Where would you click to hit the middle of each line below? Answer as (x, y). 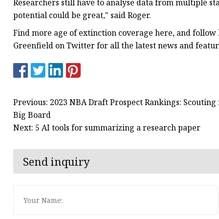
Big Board (32, 115)
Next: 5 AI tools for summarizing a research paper (107, 127)
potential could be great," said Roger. (82, 15)
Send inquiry (56, 162)
